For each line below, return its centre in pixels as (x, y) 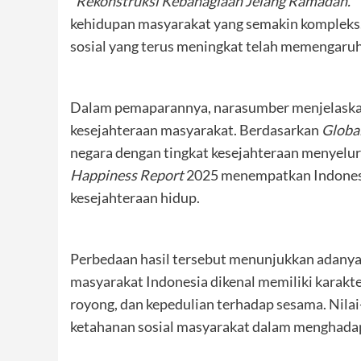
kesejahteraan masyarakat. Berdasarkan (196, 129)
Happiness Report (127, 174)
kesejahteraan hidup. (135, 197)
